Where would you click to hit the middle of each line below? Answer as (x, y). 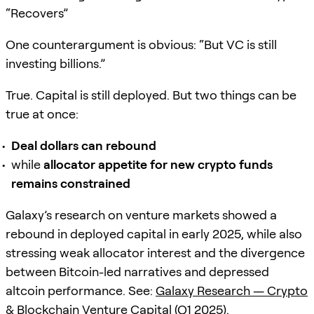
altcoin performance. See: (81, 290)
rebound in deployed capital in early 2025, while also (154, 233)
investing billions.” (55, 63)
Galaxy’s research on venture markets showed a (141, 214)
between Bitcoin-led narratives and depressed (137, 271)
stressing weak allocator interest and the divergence (155, 252)
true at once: (42, 114)
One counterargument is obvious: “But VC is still (141, 44)
